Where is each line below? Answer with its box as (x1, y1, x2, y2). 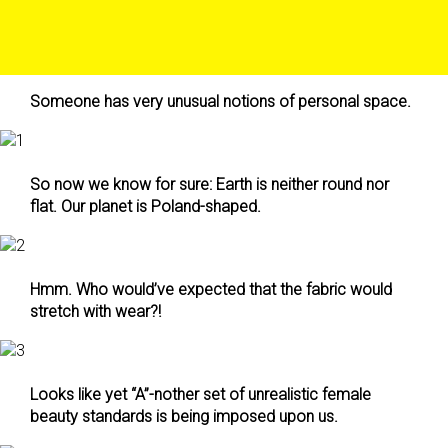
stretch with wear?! (30, 302, 161, 321)
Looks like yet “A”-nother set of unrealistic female (30, 385, 371, 404)
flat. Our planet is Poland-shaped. (30, 197, 261, 216)
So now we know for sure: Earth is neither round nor (30, 175, 389, 194)
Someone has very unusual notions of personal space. (30, 92, 411, 111)
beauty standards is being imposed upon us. (30, 407, 338, 426)
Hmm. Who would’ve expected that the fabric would (30, 280, 392, 299)
